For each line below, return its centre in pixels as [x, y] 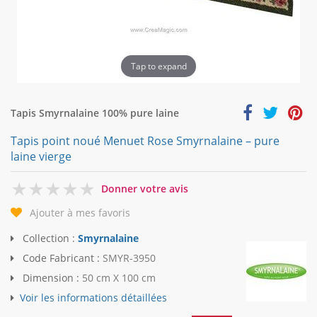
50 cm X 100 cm [119, 278]
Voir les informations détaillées [93, 298]
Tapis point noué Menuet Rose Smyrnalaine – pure [145, 141]
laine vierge [41, 156]
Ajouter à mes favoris [80, 213]
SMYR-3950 [129, 258]
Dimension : [51, 278]
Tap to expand [158, 66]
